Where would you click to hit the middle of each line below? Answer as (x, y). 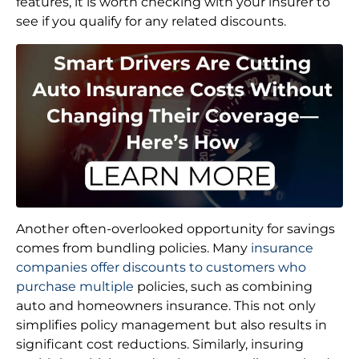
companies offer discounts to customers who (161, 268)
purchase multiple (75, 287)
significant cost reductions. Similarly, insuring (160, 345)
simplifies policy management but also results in (171, 325)
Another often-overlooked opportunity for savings (175, 229)
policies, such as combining (223, 287)
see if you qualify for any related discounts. (151, 22)
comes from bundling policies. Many (133, 248)
